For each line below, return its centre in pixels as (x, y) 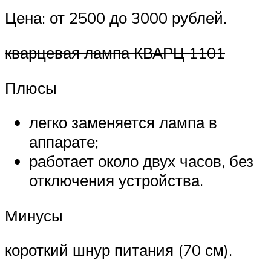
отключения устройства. (116, 181)
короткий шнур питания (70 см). (119, 250)
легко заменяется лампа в (123, 122)
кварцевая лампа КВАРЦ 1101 (115, 53)
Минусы (34, 215)
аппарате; (64, 142)
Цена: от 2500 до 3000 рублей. (116, 18)
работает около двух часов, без (141, 161)
